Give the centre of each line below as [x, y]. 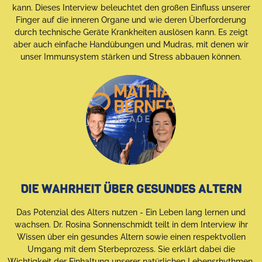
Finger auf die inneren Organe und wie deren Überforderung [131, 20]
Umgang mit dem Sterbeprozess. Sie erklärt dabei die [131, 249]
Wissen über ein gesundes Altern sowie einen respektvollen [131, 237]
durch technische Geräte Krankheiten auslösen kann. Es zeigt [131, 32]
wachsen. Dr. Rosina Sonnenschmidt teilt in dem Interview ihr [131, 225]
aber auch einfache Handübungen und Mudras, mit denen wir [131, 45]
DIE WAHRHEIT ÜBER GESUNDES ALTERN [131, 189]
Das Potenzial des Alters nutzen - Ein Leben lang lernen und [131, 213]
